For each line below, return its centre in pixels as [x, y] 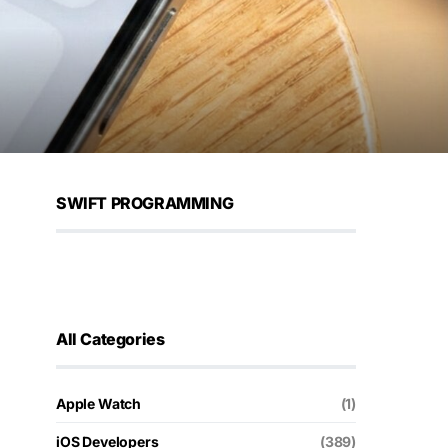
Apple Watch [99, 403]
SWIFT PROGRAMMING [145, 203]
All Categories [110, 339]
